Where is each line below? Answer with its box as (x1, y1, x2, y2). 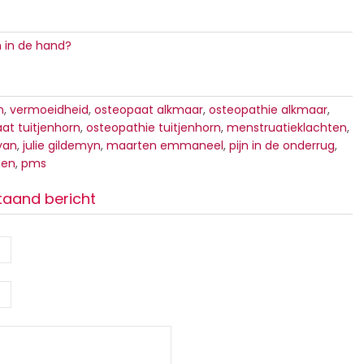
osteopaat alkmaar (94, 102, 203, 119)
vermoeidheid (10, 102, 89, 119)
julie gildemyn (23, 137, 101, 154)
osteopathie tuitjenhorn (86, 119, 221, 136)
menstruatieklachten (227, 119, 347, 136)
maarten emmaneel (106, 137, 223, 154)
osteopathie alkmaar (209, 102, 327, 119)
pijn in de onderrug (229, 137, 335, 154)
